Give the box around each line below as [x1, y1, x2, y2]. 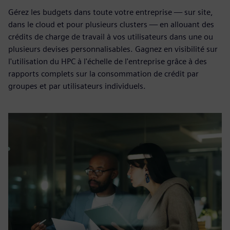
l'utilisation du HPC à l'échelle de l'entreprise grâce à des [8, 56, 207, 66]
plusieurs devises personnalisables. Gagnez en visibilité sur [8, 44, 218, 54]
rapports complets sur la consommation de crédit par [8, 69, 199, 79]
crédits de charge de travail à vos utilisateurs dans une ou [8, 32, 213, 42]
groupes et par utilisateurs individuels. [8, 81, 146, 91]
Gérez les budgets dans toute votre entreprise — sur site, [8, 7, 213, 17]
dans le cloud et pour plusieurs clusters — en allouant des [8, 20, 214, 29]
